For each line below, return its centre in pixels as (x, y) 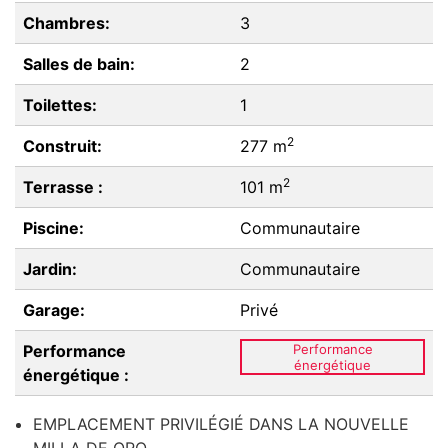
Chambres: (66, 23)
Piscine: (53, 228)
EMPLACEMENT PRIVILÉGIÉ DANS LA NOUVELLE (221, 424)
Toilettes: (60, 105)
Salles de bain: (79, 64)
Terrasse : (63, 187)
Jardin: (50, 269)
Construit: (62, 146)
